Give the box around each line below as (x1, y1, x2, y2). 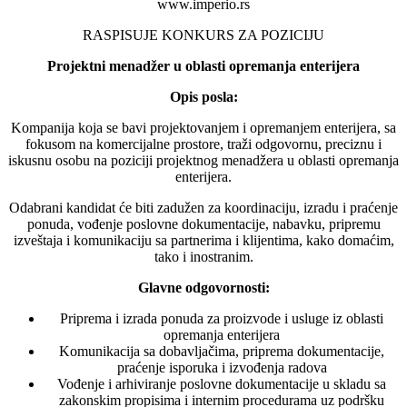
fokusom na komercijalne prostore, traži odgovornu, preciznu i (25, 135, 382, 152)
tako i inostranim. (154, 248, 253, 264)
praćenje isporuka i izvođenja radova (116, 359, 327, 375)
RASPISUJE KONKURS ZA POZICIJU (83, 26, 324, 43)
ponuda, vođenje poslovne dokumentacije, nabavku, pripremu (26, 215, 381, 232)
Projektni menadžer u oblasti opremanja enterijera (47, 57, 360, 74)
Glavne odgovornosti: (137, 279, 270, 295)
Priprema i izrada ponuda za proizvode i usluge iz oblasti (60, 310, 383, 326)
